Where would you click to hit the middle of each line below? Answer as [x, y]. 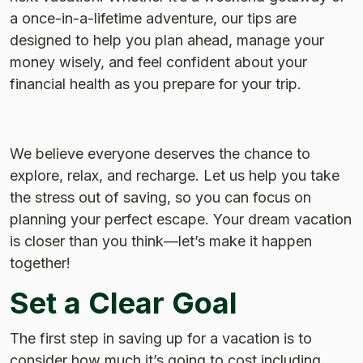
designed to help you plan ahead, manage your [167, 40]
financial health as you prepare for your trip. [156, 84]
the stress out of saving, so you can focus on [160, 197]
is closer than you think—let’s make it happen [161, 241]
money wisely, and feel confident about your [158, 62]
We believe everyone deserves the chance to [160, 154]
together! [40, 263]
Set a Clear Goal [124, 303]
